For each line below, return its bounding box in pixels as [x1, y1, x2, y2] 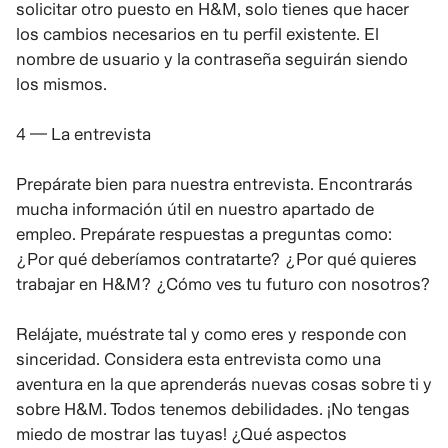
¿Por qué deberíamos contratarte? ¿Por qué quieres [16, 248, 417, 269]
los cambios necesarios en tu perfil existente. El [16, 23, 379, 44]
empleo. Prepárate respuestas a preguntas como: [16, 223, 392, 244]
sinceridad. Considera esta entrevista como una [16, 348, 381, 369]
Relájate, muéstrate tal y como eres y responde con [16, 323, 407, 344]
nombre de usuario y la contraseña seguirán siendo [16, 48, 408, 69]
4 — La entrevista [16, 123, 151, 144]
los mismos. [16, 73, 107, 94]
